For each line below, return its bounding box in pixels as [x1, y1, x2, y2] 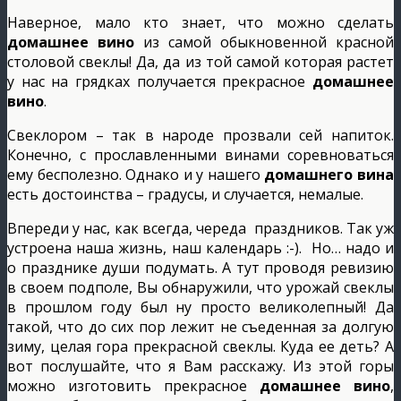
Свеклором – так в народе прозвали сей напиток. [7, 124, 394, 145]
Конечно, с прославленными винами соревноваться [7, 144, 394, 165]
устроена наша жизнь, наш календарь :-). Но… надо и [7, 237, 394, 258]
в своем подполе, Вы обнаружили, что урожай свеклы [7, 277, 394, 297]
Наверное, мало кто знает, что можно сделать [7, 12, 394, 32]
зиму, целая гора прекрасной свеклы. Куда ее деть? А [7, 336, 394, 356]
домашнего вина [264, 164, 395, 184]
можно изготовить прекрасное [7, 375, 260, 396]
